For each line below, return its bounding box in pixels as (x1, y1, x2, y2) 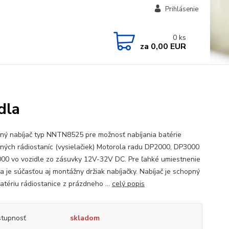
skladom (70, 213, 100, 223)
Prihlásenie (165, 5, 198, 14)
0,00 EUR (148, 40, 186, 52)
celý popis (111, 179, 145, 189)
